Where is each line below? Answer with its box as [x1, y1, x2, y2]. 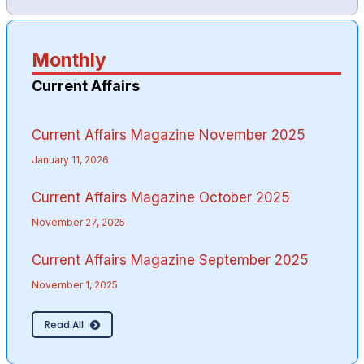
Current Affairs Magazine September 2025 [31, 251, 309, 268]
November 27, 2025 [31, 215, 125, 228]
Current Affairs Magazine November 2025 [31, 126, 305, 143]
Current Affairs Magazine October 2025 [31, 188, 290, 206]
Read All [44, 317, 84, 331]
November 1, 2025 [31, 278, 118, 291]
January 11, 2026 [31, 153, 109, 166]
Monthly [31, 48, 106, 71]
